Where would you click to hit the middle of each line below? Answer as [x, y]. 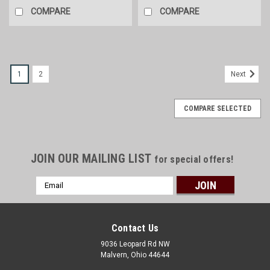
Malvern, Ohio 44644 [135, 255]
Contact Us [135, 228]
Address [52, 194]
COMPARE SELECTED [218, 108]
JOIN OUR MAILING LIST [93, 158]
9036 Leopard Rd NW [135, 244]
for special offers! [194, 159]
